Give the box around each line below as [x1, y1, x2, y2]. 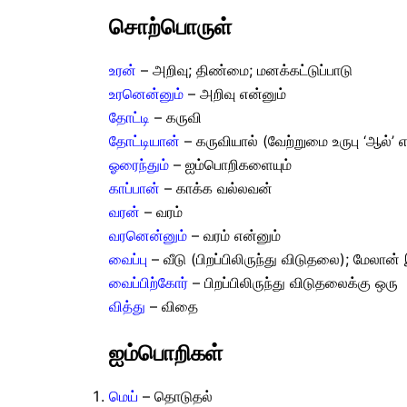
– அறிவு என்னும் [184, 84, 286, 103]
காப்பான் [109, 178, 160, 197]
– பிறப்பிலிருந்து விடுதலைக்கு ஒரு [188, 273, 398, 292]
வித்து [109, 296, 145, 315]
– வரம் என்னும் [187, 225, 281, 244]
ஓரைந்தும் [109, 154, 169, 174]
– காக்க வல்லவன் [160, 178, 273, 197]
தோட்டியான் [109, 131, 180, 150]
